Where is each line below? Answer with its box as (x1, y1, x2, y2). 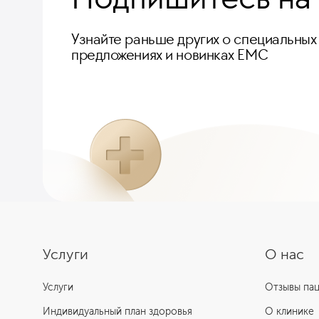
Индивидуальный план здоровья (43, 305, 192, 318)
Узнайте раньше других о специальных (71, 28, 317, 48)
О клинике (265, 305, 315, 318)
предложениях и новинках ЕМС (71, 44, 268, 64)
